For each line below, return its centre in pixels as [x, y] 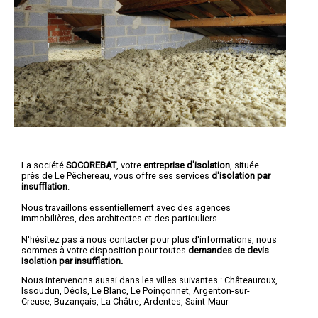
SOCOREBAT [91, 165]
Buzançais [75, 302]
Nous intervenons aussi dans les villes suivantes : [123, 280]
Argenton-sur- [221, 291]
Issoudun [40, 291]
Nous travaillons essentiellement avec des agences [126, 207]
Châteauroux [250, 280]
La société [44, 165]
